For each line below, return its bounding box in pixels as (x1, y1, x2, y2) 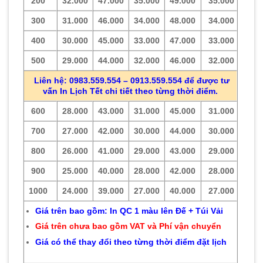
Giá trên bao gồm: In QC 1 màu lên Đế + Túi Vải (35, 205, 223, 215)
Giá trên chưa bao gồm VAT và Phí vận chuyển (35, 221, 221, 231)
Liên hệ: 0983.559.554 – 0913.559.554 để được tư (31, 75, 230, 85)
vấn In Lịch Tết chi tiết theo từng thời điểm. (43, 86, 218, 96)
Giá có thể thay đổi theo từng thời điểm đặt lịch (35, 237, 227, 247)
